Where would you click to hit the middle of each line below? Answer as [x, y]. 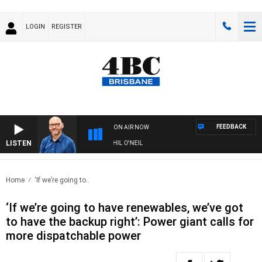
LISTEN [19, 144]
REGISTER [67, 27]
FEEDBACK [231, 127]
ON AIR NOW [131, 127]
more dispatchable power [73, 236]
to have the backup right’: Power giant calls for [130, 222]
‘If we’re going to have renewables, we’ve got [125, 208]
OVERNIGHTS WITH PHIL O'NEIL [90, 143]
